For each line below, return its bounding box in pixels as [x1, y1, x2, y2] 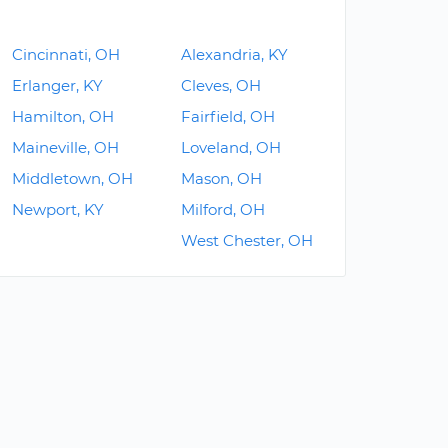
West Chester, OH [181, 231, 313, 250]
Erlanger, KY [12, 76, 103, 95]
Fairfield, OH [181, 107, 275, 126]
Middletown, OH [12, 169, 133, 188]
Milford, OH [181, 200, 265, 219]
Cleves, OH [181, 76, 261, 95]
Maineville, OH [12, 138, 119, 157]
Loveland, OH [181, 138, 281, 157]
